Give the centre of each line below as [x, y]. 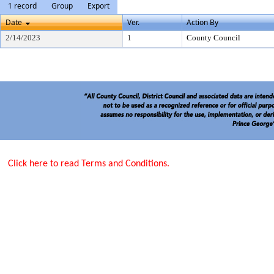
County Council [213, 38]
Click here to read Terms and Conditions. [88, 164]
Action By [202, 22]
